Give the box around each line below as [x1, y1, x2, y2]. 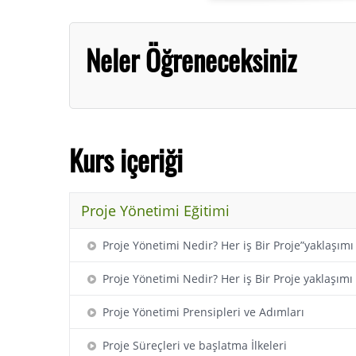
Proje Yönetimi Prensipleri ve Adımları [96, 304, 304, 319]
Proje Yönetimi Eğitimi [81, 201, 230, 220]
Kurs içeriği [69, 139, 183, 180]
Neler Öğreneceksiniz [86, 39, 296, 80]
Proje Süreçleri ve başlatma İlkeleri [96, 338, 287, 353]
